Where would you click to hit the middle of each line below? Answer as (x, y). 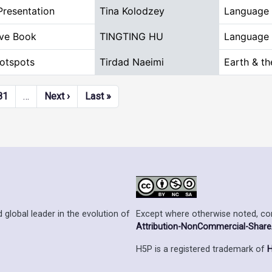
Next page (91, 96)
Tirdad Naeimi (132, 62)
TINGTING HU (131, 36)
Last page (132, 96)
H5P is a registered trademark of (202, 249)
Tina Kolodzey (132, 11)
